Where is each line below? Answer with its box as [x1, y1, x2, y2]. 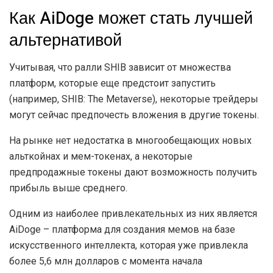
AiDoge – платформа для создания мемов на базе [9, 223, 235, 235]
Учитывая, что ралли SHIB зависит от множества [9, 61, 231, 73]
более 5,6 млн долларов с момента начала [9, 255, 202, 267]
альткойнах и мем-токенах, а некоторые [9, 150, 193, 162]
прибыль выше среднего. [9, 182, 127, 194]
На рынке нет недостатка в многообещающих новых [9, 134, 252, 146]
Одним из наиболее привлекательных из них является [9, 207, 257, 219]
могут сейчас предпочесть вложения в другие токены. [9, 108, 259, 121]
